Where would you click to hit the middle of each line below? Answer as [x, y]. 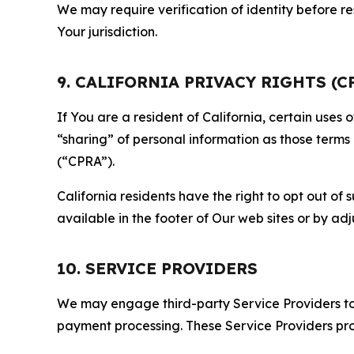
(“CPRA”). [86, 161]
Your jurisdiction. [107, 32]
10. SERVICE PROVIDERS [157, 268]
